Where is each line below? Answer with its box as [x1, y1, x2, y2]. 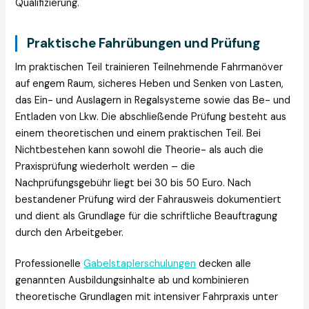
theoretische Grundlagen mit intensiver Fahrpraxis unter [15, 290, 279, 303]
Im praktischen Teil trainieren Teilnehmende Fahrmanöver [15, 61, 283, 74]
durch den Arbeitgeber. [15, 226, 124, 240]
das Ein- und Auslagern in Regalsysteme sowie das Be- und [15, 94, 291, 108]
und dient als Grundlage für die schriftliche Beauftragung [15, 210, 278, 223]
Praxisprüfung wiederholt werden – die [15, 160, 196, 174]
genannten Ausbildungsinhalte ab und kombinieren [15, 273, 250, 287]
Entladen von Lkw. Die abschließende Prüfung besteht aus [15, 110, 287, 124]
